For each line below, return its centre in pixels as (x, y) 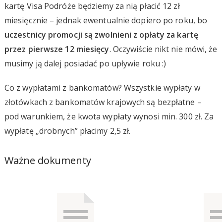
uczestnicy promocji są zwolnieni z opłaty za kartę (101, 34)
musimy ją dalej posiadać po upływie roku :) (85, 63)
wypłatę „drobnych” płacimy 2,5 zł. (67, 131)
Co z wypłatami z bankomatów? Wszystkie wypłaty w (102, 87)
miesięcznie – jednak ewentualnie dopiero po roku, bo (106, 20)
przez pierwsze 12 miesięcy (57, 49)
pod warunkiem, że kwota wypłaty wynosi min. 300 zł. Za (109, 116)
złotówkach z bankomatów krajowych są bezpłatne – (103, 102)
